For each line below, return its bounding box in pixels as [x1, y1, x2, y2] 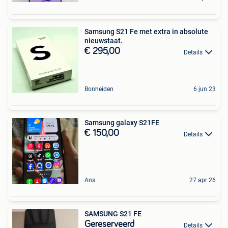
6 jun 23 [193, 85, 216, 93]
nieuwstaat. [84, 37, 123, 45]
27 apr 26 [189, 177, 216, 184]
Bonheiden [84, 85, 113, 93]
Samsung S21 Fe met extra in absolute [84, 27, 208, 36]
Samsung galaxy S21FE [84, 119, 159, 127]
